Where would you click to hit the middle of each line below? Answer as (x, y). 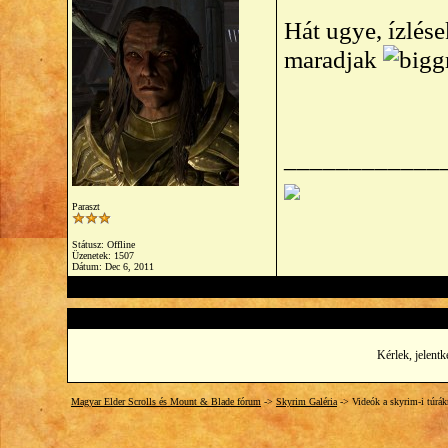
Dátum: (88, 266)
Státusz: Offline (103, 244)
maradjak (333, 59)
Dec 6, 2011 (129, 266)
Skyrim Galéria (306, 401)
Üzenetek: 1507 (103, 255)
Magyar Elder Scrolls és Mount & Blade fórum (166, 401)
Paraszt (86, 206)
